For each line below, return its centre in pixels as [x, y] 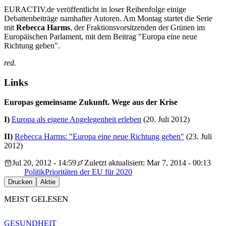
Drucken [20, 182]
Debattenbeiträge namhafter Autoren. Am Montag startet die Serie [108, 19]
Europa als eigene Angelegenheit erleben [76, 119]
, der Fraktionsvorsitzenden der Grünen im [137, 28]
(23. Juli [198, 136]
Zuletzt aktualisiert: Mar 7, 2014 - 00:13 [148, 162]
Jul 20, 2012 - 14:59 [44, 162]
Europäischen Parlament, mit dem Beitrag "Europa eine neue [101, 37]
